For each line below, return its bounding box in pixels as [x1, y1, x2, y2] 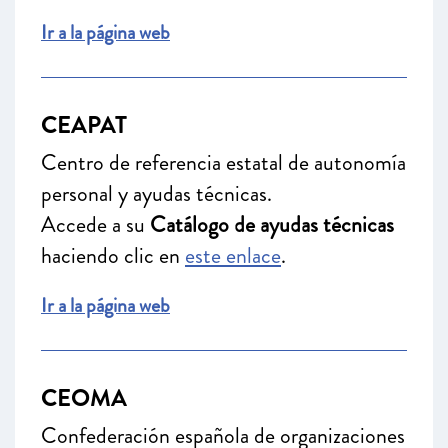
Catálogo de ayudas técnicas [150, 209, 394, 240]
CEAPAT [41, 108, 127, 142]
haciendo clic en [41, 240, 185, 271]
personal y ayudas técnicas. [41, 178, 272, 209]
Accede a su [41, 209, 150, 240]
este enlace [185, 240, 281, 271]
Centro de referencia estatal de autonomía [41, 147, 406, 178]
